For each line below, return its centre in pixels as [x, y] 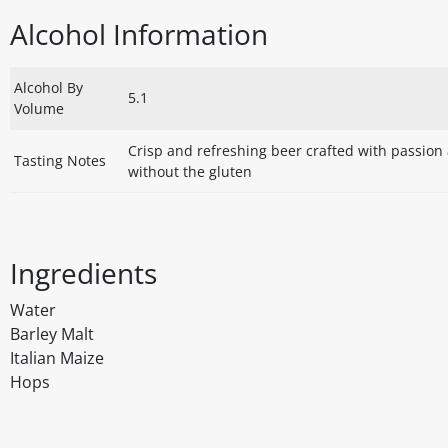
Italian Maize [57, 358]
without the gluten [190, 172]
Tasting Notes [60, 161]
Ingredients [83, 273]
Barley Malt [52, 334]
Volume [39, 109]
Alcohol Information [139, 34]
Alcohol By [48, 88]
